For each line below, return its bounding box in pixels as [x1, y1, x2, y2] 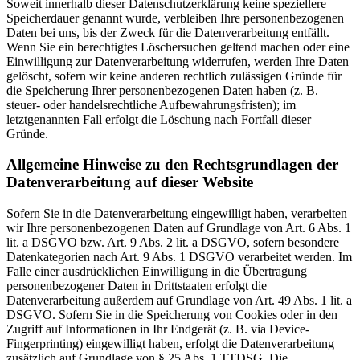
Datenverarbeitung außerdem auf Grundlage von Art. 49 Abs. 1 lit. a [6, 292, 352, 307]
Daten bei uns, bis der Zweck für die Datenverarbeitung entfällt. [6, 25, 329, 39]
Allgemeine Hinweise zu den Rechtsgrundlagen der [6, 156, 338, 174]
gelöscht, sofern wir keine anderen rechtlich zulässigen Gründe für [6, 68, 342, 83]
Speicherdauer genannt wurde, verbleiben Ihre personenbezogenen [6, 10, 344, 25]
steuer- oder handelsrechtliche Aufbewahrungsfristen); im [6, 97, 296, 112]
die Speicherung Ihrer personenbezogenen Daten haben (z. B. [6, 83, 318, 97]
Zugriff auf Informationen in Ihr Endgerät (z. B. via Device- [6, 321, 309, 336]
